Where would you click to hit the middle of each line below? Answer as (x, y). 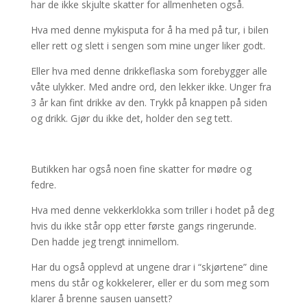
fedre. (43, 185)
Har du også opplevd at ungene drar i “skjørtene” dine (149, 267)
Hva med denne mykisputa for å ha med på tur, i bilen (149, 30)
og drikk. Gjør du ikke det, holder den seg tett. (131, 118)
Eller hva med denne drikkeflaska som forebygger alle (149, 71)
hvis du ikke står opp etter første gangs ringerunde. (143, 226)
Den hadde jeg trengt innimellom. (105, 242)
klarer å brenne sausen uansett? (101, 298)
